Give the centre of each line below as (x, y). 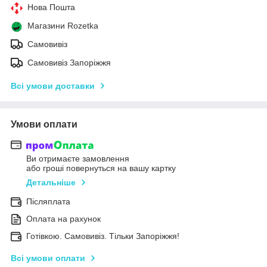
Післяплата (48, 202)
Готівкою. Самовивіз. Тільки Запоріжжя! (103, 236)
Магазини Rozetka (63, 25)
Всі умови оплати (48, 258)
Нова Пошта (51, 7)
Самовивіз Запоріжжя (69, 62)
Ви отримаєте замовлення (78, 159)
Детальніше (51, 183)
